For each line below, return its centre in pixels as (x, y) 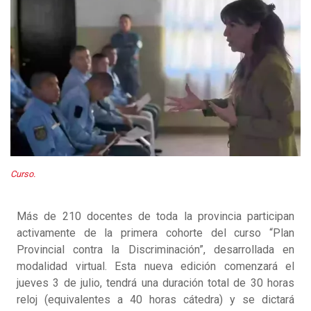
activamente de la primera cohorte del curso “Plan (155, 233)
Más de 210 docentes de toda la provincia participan (155, 217)
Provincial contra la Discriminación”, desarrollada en (155, 250)
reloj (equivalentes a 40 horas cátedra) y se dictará (155, 300)
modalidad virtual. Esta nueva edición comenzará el (155, 267)
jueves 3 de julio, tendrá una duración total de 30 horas (155, 283)
